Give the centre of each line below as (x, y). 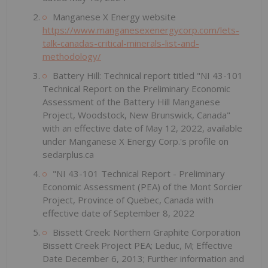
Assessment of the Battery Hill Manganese (131, 101)
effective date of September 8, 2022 (118, 213)
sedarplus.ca (68, 154)
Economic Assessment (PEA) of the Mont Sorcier (142, 186)
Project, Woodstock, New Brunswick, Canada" (136, 115)
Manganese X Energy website (114, 16)
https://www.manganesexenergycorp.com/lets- (141, 30)
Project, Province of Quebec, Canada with (128, 200)
